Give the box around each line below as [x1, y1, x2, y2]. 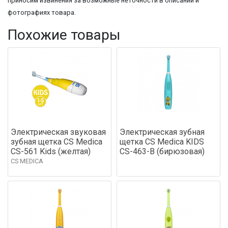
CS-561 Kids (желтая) [11, 146, 91, 156]
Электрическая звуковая [11, 127, 106, 137]
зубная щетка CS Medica [11, 136, 102, 147]
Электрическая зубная [120, 127, 205, 137]
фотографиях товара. [8, 8, 76, 16]
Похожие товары [8, 26, 121, 43]
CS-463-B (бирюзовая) [120, 146, 205, 156]
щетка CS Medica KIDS [120, 136, 204, 147]
